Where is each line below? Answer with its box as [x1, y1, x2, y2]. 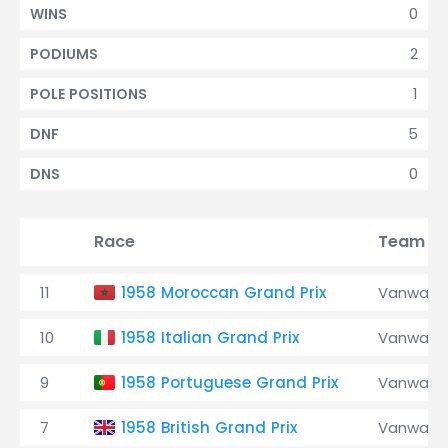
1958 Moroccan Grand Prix [121, 282, 326, 303]
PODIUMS [30, 44, 98, 64]
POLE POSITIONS [30, 84, 147, 104]
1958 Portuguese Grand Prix [121, 372, 338, 393]
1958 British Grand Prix [121, 417, 297, 438]
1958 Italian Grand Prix [121, 327, 299, 348]
